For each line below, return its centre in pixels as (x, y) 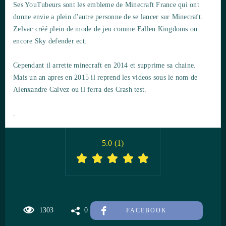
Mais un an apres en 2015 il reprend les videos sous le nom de (105, 78)
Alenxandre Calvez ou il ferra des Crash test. (80, 90)
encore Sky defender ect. (50, 41)
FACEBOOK (146, 211)
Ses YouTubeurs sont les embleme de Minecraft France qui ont (106, 5)
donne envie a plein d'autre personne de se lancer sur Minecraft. (108, 17)
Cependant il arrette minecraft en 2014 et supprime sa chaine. (105, 66)
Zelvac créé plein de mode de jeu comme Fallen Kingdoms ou (105, 29)
